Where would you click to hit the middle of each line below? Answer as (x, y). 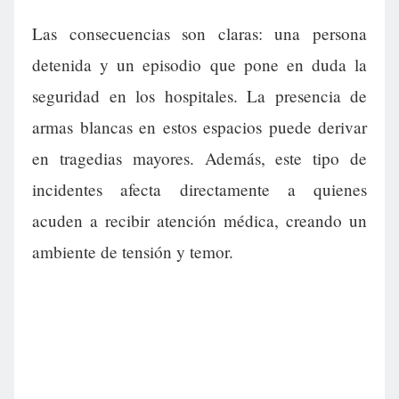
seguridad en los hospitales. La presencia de (199, 96)
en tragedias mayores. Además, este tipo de (199, 159)
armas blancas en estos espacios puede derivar (199, 127)
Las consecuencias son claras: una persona (199, 34)
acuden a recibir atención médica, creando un (199, 221)
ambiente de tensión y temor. (133, 252)
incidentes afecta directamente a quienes (199, 190)
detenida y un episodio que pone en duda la (199, 65)
